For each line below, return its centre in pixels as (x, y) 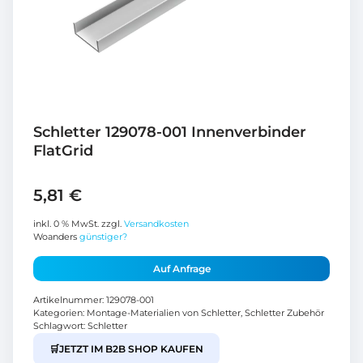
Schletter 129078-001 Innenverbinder (170, 132)
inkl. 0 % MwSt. (66, 224)
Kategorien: (60, 313)
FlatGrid (63, 150)
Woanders (56, 237)
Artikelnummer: (70, 300)
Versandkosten (156, 224)
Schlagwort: (60, 326)
